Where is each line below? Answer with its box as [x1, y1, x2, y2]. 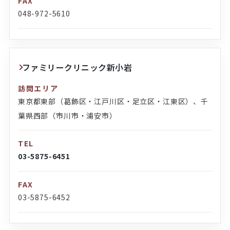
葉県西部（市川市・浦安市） [17, 110, 117, 121]
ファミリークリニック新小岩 [22, 61, 132, 74]
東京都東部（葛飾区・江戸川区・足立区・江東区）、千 [17, 96, 208, 107]
